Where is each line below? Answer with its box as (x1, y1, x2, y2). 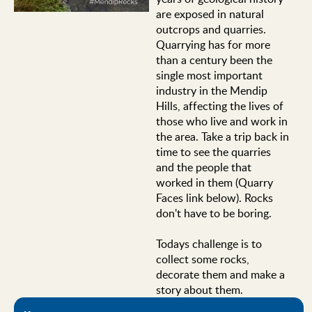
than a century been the (155, 52, 272, 68)
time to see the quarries (155, 143, 271, 159)
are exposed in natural (155, 6, 264, 22)
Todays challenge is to (155, 235, 262, 251)
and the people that (155, 159, 251, 175)
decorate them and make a (155, 266, 285, 282)
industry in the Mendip (155, 82, 267, 98)
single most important (155, 67, 263, 83)
